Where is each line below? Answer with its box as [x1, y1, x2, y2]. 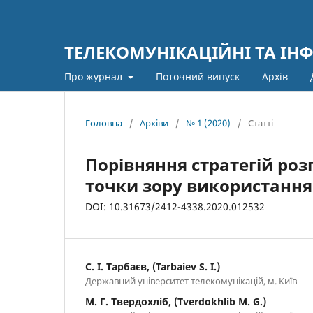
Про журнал [64, 69, 125, 83]
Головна [85, 116, 122, 129]
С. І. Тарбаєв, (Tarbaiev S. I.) [85, 259, 220, 273]
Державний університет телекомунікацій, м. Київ [85, 274, 297, 287]
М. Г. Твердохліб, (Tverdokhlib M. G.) [85, 294, 266, 308]
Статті [248, 116, 273, 129]
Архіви [140, 116, 168, 129]
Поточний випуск [155, 69, 240, 83]
